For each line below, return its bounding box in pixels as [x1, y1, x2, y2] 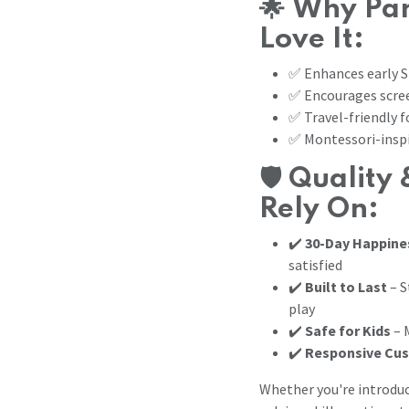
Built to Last [305, 277, 387, 296]
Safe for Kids [305, 320, 391, 340]
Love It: [259, 25, 364, 54]
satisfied [288, 255, 342, 274]
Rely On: [259, 194, 379, 224]
